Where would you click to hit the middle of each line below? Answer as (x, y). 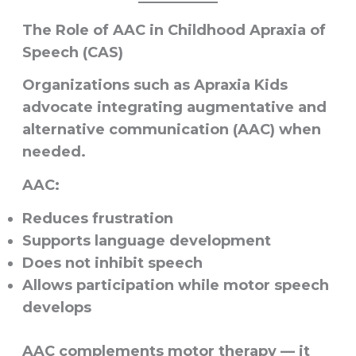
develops (56, 308)
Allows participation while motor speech (175, 286)
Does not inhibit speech (112, 263)
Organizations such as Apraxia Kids (155, 85)
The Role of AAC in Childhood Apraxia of (174, 31)
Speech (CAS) (72, 53)
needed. (54, 152)
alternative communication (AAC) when (171, 130)
